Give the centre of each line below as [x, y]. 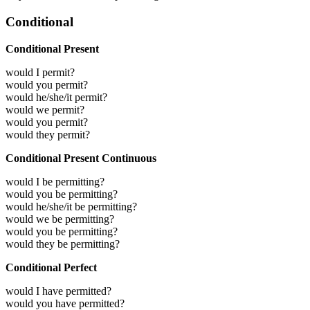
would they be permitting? [63, 244]
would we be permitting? [60, 219]
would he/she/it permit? [56, 97]
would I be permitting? [55, 181]
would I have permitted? [58, 291]
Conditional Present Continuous [81, 158]
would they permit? [48, 134]
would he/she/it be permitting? [71, 206]
